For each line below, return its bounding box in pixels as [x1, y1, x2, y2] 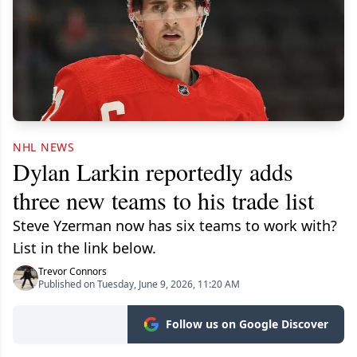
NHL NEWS [13, 139, 75, 155]
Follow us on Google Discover [166, 316, 328, 332]
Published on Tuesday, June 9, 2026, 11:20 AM [38, 277, 240, 292]
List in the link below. [13, 238, 156, 258]
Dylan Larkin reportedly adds [13, 155, 293, 188]
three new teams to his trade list [13, 184, 314, 217]
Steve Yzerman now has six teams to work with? [13, 216, 337, 236]
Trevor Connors [38, 265, 107, 279]
